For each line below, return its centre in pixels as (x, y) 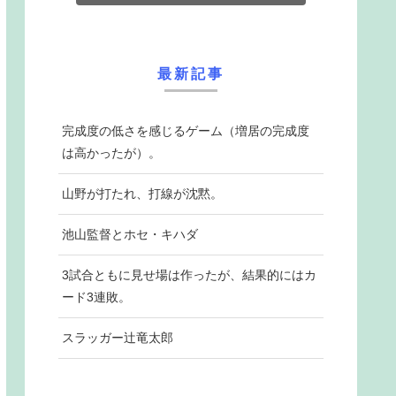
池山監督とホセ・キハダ (130, 235)
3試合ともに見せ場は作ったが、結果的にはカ (189, 275)
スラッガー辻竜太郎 (118, 338)
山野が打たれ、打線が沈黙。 (142, 194)
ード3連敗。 (96, 297)
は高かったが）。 (111, 153)
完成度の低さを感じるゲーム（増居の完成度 (186, 131)
